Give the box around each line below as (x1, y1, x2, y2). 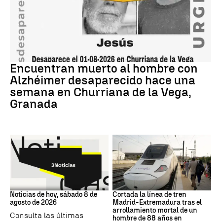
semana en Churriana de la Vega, (10, 85, 191, 100)
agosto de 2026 (10, 198, 57, 207)
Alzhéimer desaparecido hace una (10, 73, 195, 88)
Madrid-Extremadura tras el (112, 198, 202, 207)
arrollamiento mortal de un (112, 206, 197, 215)
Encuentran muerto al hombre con (10, 61, 198, 76)
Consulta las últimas (10, 210, 83, 220)
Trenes (112, 179, 130, 186)
